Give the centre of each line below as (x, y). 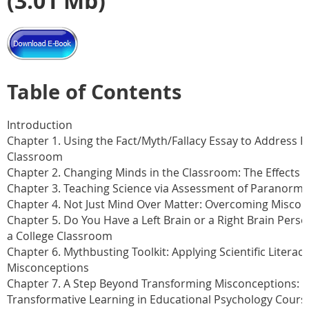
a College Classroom (60, 236)
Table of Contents (94, 91)
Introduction (40, 124)
